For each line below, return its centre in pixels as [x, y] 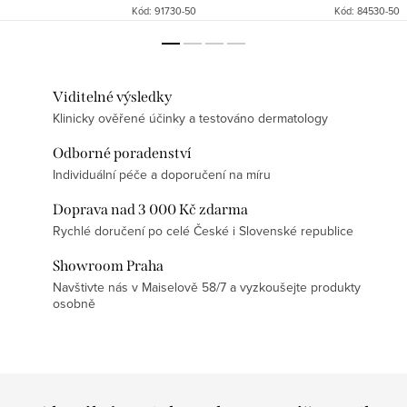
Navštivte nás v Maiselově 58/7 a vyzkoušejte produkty [207, 288]
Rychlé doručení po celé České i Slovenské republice [203, 231]
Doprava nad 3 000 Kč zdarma [150, 210]
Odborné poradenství [122, 154]
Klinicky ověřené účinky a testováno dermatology [190, 119]
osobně [74, 304]
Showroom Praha [108, 266]
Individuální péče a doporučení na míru [162, 175]
